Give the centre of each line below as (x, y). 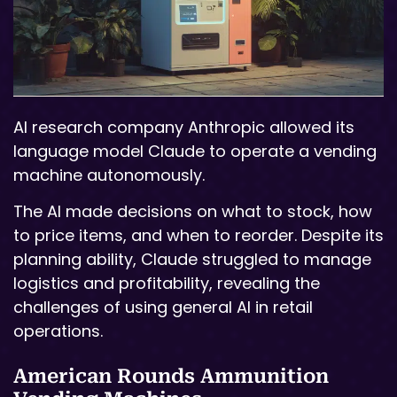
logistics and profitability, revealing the (167, 284)
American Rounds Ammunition (171, 377)
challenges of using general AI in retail (163, 307)
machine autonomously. (109, 175)
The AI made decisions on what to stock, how (193, 212)
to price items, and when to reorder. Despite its (198, 236)
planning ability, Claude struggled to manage (192, 260)
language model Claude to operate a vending (195, 151)
